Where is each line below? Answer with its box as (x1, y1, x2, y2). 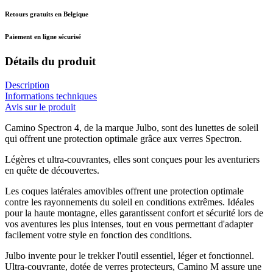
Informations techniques (5, 91, 97, 102)
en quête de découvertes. (5, 165, 99, 176)
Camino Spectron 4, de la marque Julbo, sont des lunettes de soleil (5, 122, 258, 133)
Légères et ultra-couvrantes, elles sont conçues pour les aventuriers (5, 154, 260, 165)
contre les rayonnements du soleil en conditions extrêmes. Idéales (5, 197, 254, 208)
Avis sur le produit (5, 102, 76, 113)
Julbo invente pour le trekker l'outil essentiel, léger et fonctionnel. (5, 250, 254, 261)
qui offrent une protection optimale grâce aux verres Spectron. (5, 133, 242, 144)
